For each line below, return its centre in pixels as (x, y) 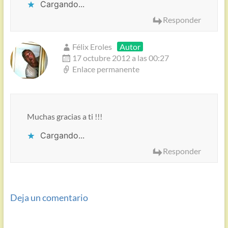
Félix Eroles (92, 47)
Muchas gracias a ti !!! (64, 117)
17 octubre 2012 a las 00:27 (120, 58)
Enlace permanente (106, 69)
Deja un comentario (49, 197)
